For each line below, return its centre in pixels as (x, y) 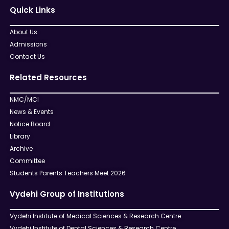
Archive (21, 148)
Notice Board (30, 124)
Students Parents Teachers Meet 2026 (67, 173)
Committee (27, 161)
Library (20, 136)
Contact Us (27, 56)
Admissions (28, 44)
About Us (23, 32)
